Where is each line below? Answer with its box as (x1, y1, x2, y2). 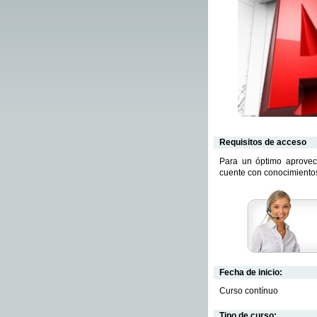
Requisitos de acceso (219, 137, 306, 147)
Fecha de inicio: (219, 267, 282, 277)
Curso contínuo (219, 286, 278, 296)
